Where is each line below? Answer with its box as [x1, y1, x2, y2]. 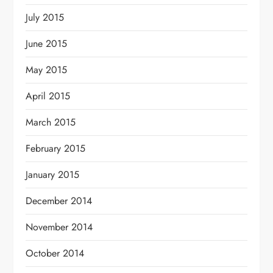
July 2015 [26, 10, 65, 24]
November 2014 [26, 219, 93, 234]
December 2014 [26, 193, 93, 208]
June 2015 [26, 36, 68, 51]
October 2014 [26, 246, 85, 260]
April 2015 [26, 88, 71, 103]
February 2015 [26, 141, 86, 155]
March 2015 [26, 115, 76, 129]
